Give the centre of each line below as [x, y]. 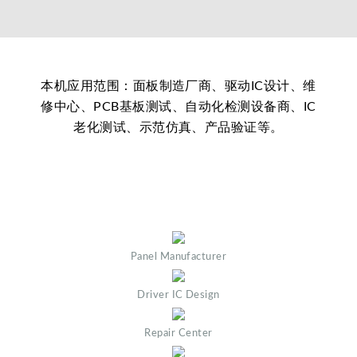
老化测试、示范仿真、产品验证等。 [178, 127]
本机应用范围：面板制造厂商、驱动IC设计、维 [178, 86]
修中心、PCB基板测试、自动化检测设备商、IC [178, 106]
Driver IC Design [178, 294]
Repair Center [178, 333]
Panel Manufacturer [178, 256]
